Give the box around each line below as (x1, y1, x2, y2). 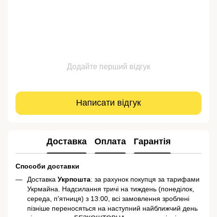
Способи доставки (15, 162, 79, 170)
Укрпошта (58, 175, 91, 183)
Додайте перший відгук (67, 62, 150, 71)
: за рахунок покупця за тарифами (91, 175, 200, 183)
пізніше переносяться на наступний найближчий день (27, 204, 198, 212)
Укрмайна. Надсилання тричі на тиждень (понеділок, (27, 185, 194, 193)
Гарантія (133, 137, 171, 147)
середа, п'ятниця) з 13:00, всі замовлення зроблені (27, 194, 189, 202)
